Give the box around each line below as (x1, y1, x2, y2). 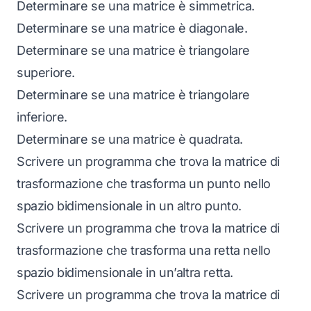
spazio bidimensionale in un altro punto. (17, 199, 242, 213)
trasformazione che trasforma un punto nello (17, 176, 271, 191)
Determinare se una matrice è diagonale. (17, 21, 248, 35)
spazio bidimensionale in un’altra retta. (17, 265, 234, 280)
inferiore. (17, 110, 67, 124)
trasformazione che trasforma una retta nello (17, 243, 271, 258)
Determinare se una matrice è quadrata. (17, 132, 243, 146)
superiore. (17, 65, 75, 80)
